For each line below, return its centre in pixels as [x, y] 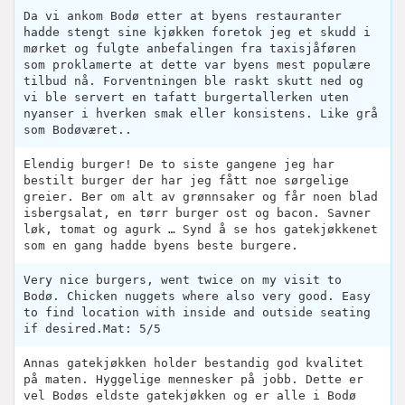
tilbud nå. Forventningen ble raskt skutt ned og [193, 81]
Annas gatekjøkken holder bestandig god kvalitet [193, 363]
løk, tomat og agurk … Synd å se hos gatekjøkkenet [201, 230]
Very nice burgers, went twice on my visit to [183, 280]
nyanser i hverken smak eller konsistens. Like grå [201, 114]
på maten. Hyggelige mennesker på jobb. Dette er [193, 380]
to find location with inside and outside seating [197, 313]
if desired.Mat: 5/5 [92, 329]
